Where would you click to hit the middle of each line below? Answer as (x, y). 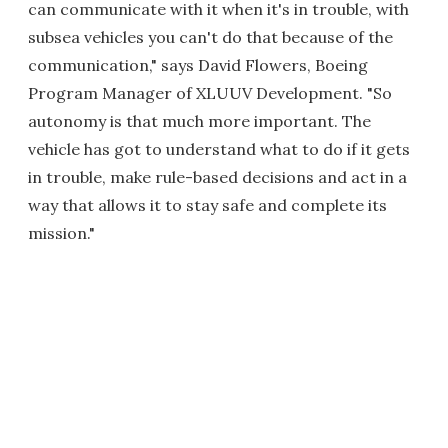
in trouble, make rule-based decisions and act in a (217, 176)
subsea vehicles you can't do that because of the (210, 36)
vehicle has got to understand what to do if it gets (219, 148)
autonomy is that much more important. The (199, 120)
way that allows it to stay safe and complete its (207, 204)
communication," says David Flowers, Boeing (198, 64)
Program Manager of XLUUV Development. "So (210, 92)
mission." (61, 232)
